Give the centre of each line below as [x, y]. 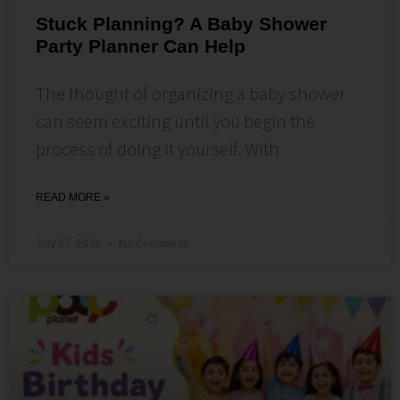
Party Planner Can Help [141, 46]
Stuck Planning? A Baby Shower [181, 23]
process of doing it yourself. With [158, 148]
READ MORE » [73, 197]
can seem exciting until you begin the [175, 121]
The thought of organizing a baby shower [191, 93]
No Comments [152, 243]
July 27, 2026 [70, 243]
